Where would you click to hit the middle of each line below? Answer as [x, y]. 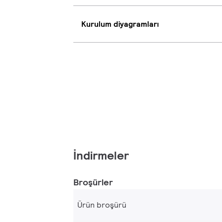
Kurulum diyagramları [120, 24]
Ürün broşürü [102, 205]
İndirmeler [101, 156]
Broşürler [93, 182]
